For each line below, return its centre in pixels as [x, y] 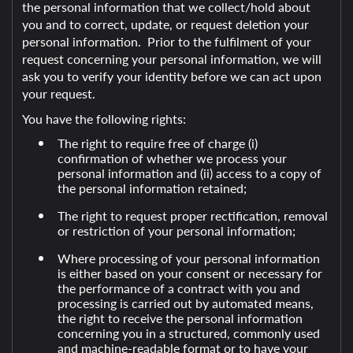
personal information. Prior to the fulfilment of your [167, 41]
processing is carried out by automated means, [185, 303]
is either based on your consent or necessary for [190, 273]
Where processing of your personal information [188, 258]
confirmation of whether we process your [172, 158]
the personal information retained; [152, 188]
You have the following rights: [104, 119]
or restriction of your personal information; [176, 230]
